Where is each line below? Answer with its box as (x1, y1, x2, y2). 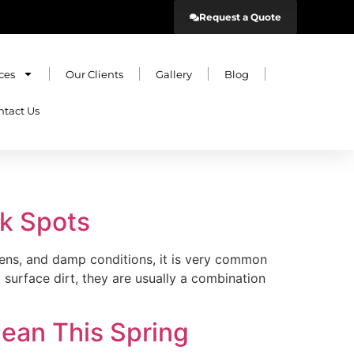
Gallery (155, 67, 192, 81)
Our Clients (65, 67, 123, 81)
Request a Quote (199, 11, 281, 23)
